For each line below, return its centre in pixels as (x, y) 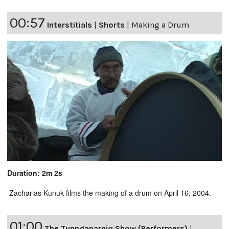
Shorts (112, 25)
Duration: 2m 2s (35, 173)
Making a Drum (160, 25)
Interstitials (70, 25)
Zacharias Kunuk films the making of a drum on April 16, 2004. (109, 193)
